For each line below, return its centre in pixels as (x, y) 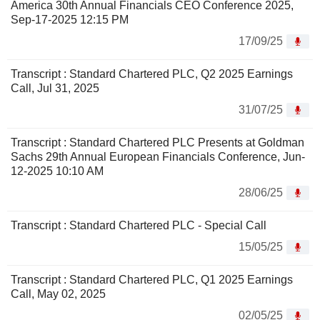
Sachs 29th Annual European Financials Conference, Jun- (158, 157)
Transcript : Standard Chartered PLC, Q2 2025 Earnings (152, 74)
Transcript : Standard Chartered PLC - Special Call (139, 226)
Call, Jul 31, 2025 (55, 89)
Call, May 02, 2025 (58, 294)
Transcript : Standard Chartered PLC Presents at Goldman (157, 143)
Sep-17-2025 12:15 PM (70, 20)
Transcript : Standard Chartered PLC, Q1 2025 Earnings (152, 280)
